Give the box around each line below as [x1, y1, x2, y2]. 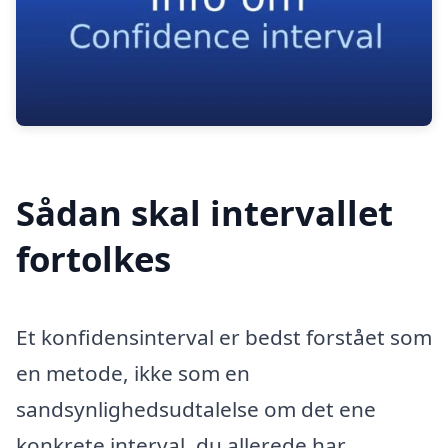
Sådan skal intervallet [16, 189, 393, 237]
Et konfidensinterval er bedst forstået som [16, 323, 432, 352]
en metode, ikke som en [16, 359, 250, 388]
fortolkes [16, 235, 171, 283]
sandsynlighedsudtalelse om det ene [16, 395, 376, 424]
